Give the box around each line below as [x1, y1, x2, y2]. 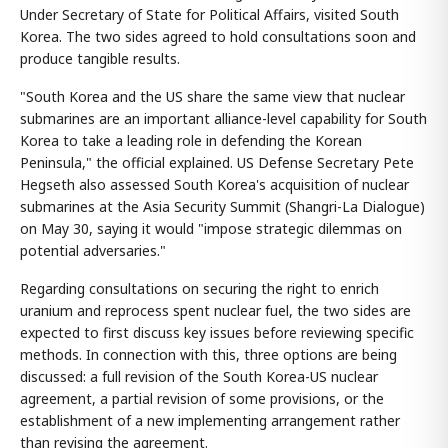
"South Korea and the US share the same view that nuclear [20, 87, 405, 106]
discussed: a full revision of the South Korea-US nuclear [20, 367, 378, 386]
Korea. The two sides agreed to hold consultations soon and [20, 27, 416, 46]
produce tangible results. [20, 49, 180, 68]
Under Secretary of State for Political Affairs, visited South [20, 5, 399, 24]
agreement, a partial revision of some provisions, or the [20, 389, 384, 408]
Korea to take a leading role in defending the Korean [20, 131, 362, 150]
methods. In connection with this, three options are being [20, 345, 397, 364]
